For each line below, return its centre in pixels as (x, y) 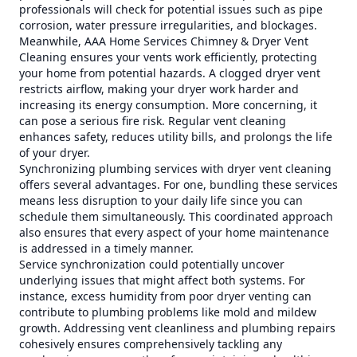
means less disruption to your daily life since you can (161, 200)
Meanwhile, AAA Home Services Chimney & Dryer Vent (164, 41)
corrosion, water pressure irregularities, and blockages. (168, 25)
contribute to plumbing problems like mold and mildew (168, 312)
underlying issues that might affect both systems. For (162, 280)
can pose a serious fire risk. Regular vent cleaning (153, 121)
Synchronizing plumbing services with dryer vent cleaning (175, 169)
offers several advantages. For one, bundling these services (178, 184)
